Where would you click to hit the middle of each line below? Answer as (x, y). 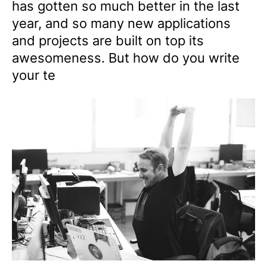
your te (34, 75)
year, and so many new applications (121, 23)
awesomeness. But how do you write (126, 58)
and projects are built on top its (108, 41)
